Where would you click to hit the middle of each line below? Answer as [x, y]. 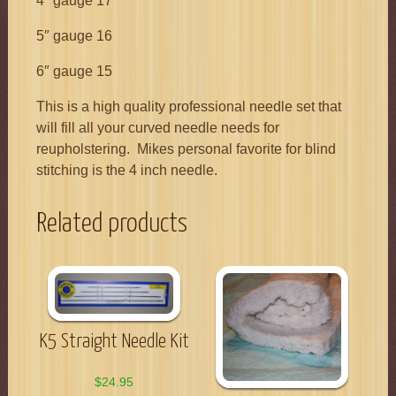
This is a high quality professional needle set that [188, 107]
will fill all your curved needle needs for [157, 128]
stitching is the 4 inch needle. [126, 171]
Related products [111, 224]
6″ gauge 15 [74, 72]
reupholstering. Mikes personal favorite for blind [186, 149]
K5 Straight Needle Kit [114, 342]
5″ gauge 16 [74, 36]
